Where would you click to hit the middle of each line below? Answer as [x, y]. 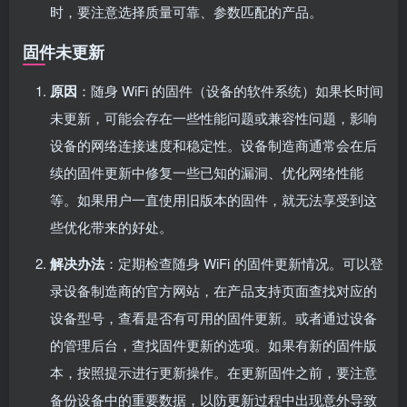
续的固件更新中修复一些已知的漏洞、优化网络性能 [207, 172]
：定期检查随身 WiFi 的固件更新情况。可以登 [244, 263]
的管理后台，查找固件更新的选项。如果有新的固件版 [213, 344]
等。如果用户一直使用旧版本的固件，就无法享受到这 [213, 199]
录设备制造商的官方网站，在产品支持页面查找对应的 [213, 290]
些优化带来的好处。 [111, 226]
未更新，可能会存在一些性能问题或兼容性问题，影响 [213, 117]
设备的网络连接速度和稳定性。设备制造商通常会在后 [213, 144]
